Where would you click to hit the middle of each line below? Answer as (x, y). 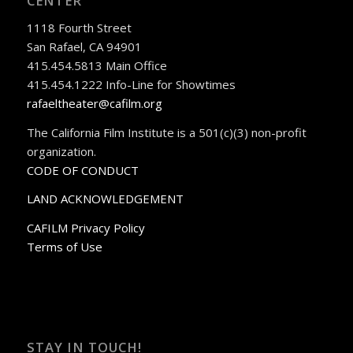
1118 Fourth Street (79, 27)
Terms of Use (64, 247)
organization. (61, 151)
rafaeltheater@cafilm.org (94, 103)
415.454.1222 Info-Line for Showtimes (131, 84)
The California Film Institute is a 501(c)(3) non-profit (166, 132)
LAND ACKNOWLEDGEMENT (105, 199)
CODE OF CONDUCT (82, 170)
